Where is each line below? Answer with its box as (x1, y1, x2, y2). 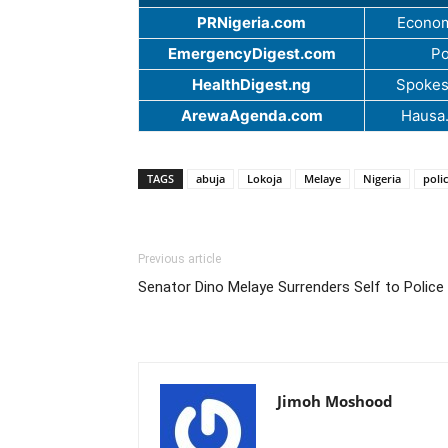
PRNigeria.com (197, 13, 306, 33)
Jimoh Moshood (277, 391, 393, 412)
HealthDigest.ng (192, 75, 311, 95)
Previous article (138, 252, 221, 267)
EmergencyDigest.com (167, 44, 336, 64)
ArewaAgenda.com (180, 106, 323, 126)
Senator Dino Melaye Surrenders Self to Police (138, 278, 444, 297)
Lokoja (247, 171, 282, 187)
